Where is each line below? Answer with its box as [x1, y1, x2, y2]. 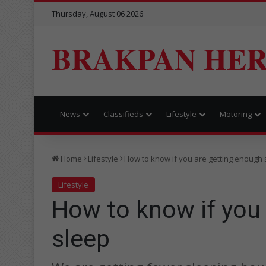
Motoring [220, 108, 252, 119]
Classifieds [103, 108, 143, 119]
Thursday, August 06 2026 [52, 8, 143, 19]
